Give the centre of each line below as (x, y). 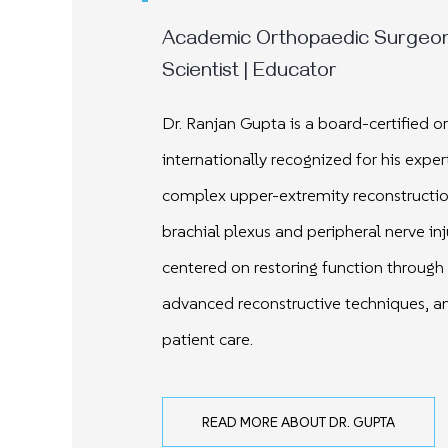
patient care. (207, 339)
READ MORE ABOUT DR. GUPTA (298, 422)
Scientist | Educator (249, 73)
